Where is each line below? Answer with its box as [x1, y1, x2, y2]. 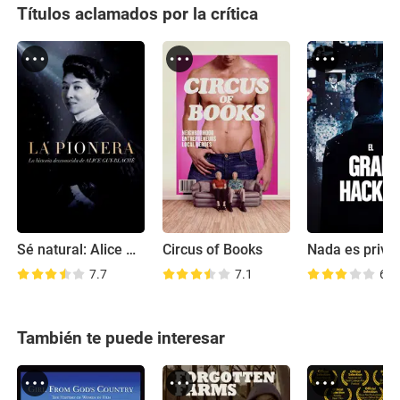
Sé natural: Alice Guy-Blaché [126, 241, 137, 258]
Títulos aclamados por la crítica [17, 4, 259, 25]
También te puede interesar [17, 328, 226, 349]
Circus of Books [162, 241, 262, 258]
